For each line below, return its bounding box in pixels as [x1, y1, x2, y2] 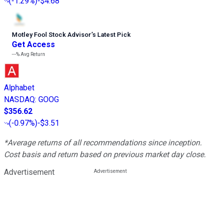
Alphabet [4, 83, 34, 93]
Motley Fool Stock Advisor [12, 31, 91, 39]
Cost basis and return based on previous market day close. [4, 150, 206, 160]
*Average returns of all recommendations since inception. [4, 138, 202, 148]
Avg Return [20, 52, 45, 57]
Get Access [12, 40, 55, 50]
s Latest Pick [92, 31, 131, 39]
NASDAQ [4, 95, 35, 105]
